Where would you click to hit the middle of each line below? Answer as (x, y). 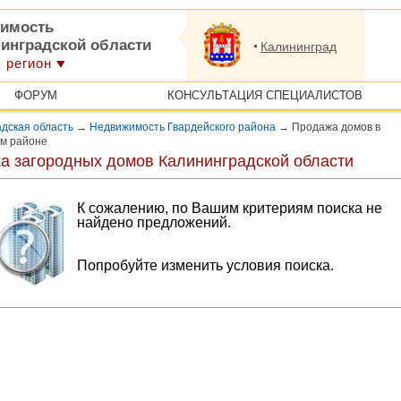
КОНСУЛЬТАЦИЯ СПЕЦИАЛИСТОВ (264, 95)
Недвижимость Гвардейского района (183, 127)
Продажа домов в (335, 127)
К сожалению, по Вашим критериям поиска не (230, 208)
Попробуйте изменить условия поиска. (205, 265)
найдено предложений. (154, 222)
